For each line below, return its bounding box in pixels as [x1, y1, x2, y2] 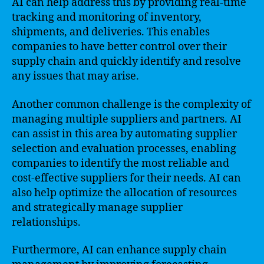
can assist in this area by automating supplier [12, 127, 237, 141]
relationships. [12, 215, 81, 229]
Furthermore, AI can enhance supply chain [12, 243, 227, 257]
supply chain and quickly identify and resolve [12, 55, 241, 68]
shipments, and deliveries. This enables [12, 25, 210, 39]
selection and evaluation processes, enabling [12, 141, 236, 156]
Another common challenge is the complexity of [12, 97, 251, 111]
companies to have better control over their [12, 40, 227, 54]
